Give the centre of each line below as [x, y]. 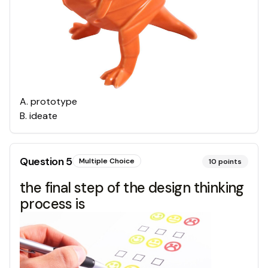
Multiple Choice [106, 161]
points [230, 161]
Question [43, 161]
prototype [54, 101]
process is [53, 203]
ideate [43, 115]
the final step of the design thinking [132, 187]
